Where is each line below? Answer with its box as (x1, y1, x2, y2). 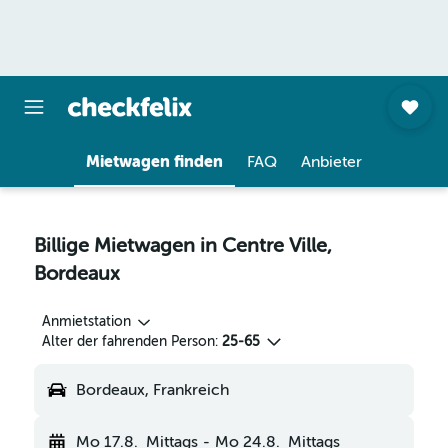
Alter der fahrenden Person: (42, 334, 218, 349)
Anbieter (301, 153, 362, 171)
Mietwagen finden (86, 152, 223, 171)
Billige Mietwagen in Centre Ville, (34, 234, 332, 257)
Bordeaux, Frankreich (76, 381, 229, 399)
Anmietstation (42, 314, 131, 329)
